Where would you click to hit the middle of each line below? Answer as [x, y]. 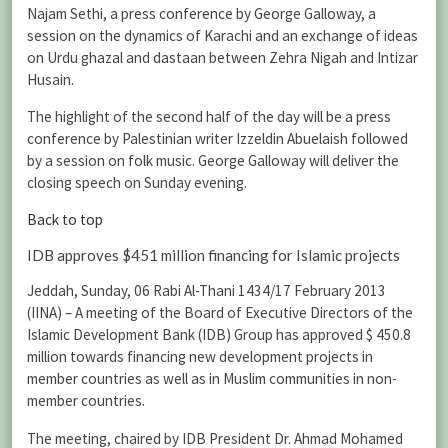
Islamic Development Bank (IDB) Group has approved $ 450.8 [219, 335]
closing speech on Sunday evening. [137, 182]
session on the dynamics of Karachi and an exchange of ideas [222, 35]
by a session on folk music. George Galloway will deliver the [213, 160]
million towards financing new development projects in [200, 357]
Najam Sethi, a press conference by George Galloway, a [201, 13]
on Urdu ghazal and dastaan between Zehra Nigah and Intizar [222, 57]
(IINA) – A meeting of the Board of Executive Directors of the [220, 313]
